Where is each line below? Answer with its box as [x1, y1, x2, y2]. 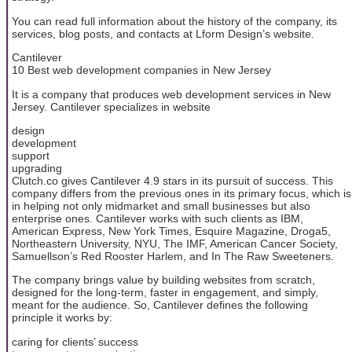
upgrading [12, 162, 62, 175]
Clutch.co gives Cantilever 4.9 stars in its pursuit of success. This [12, 174, 333, 188]
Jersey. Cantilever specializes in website [12, 100, 211, 113]
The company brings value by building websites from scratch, [12, 273, 315, 287]
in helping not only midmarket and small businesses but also [12, 200, 310, 213]
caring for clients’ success [12, 335, 138, 348]
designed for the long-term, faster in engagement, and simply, [12, 286, 318, 299]
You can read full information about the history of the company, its [12, 14, 337, 27]
